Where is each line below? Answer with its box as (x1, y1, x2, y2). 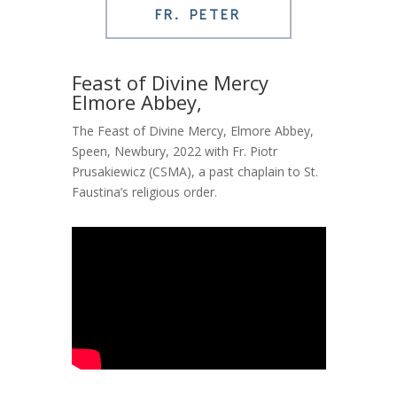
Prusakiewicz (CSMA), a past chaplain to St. (71, 162, 318, 180)
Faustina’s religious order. (71, 183, 217, 200)
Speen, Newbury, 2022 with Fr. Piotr (71, 142, 277, 160)
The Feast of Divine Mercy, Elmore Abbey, (71, 121, 314, 139)
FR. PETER (155, 4, 242, 24)
